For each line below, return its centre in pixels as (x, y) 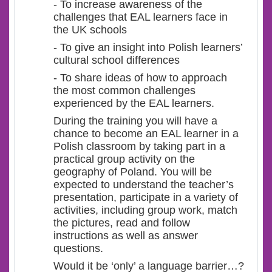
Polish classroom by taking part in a (139, 146)
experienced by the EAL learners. (135, 103)
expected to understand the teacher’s (144, 185)
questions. (80, 248)
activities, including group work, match (145, 210)
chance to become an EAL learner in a (146, 134)
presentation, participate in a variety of (146, 197)
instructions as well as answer (126, 236)
